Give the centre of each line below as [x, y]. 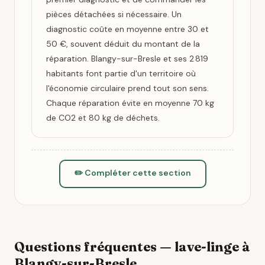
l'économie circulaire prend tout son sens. [127, 88]
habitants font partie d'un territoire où [121, 73]
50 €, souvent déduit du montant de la [123, 44]
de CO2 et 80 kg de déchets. [103, 118]
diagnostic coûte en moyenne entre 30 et [127, 29]
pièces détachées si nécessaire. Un [114, 14]
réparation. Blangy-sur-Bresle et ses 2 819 [127, 59]
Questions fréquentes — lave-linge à [132, 247]
